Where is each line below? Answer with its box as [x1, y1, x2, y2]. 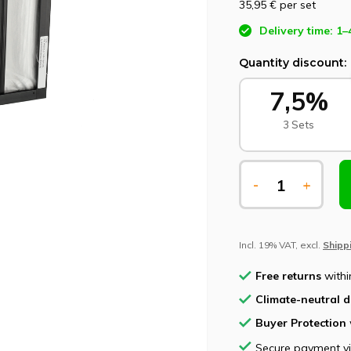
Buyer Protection [255, 316, 346, 330]
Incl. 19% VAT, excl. [239, 239, 323, 251]
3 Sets [283, 118, 315, 131]
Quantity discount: [239, 56, 346, 70]
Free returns [255, 269, 321, 283]
